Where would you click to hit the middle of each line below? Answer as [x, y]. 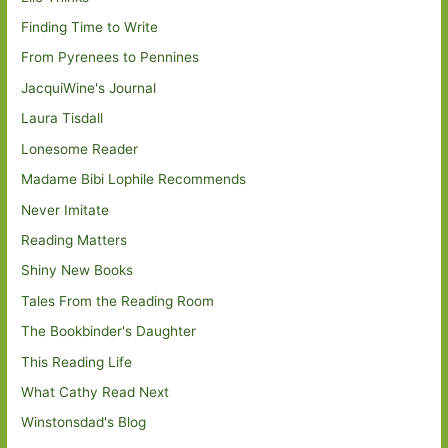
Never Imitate [65, 209]
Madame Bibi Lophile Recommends [134, 179]
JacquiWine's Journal [89, 87]
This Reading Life [77, 361]
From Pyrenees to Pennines [110, 57]
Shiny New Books [77, 270]
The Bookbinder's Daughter [109, 331]
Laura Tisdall [62, 118]
